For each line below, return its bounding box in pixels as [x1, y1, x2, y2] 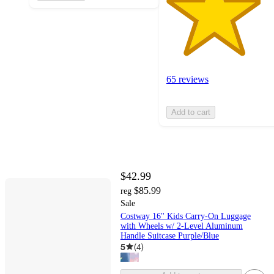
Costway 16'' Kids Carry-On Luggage [120, 211, 251, 221]
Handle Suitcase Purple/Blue [120, 231, 219, 240]
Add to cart [171, 108, 210, 117]
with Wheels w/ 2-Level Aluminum [120, 221, 243, 231]
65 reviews [166, 74, 209, 85]
